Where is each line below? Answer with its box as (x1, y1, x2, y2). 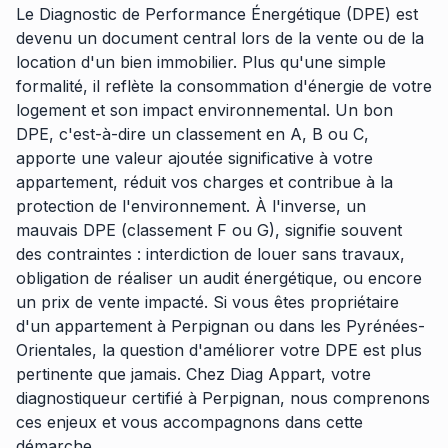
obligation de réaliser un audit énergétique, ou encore (16, 268, 422, 288)
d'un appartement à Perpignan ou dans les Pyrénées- (16, 316, 425, 336)
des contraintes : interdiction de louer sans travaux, (16, 244, 405, 264)
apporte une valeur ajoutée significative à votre (16, 148, 373, 168)
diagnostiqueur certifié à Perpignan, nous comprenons (16, 388, 430, 408)
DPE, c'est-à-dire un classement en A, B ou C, (16, 124, 369, 144)
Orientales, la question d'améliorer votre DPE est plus (16, 340, 422, 360)
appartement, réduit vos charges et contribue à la (16, 172, 393, 192)
